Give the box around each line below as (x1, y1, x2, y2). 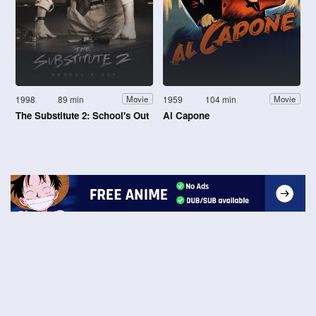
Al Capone (163, 108, 209, 122)
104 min (205, 92, 237, 105)
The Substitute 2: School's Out (16, 108, 149, 122)
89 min (58, 92, 85, 105)
